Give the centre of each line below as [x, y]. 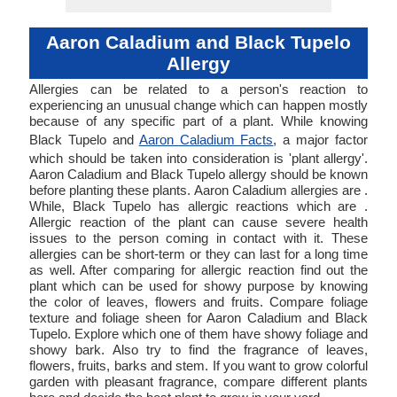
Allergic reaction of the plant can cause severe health [198, 222]
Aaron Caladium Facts [206, 140]
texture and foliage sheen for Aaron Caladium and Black [198, 318]
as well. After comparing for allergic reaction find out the [198, 270]
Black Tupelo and [84, 140]
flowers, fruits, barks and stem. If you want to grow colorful [198, 366]
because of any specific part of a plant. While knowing [198, 121]
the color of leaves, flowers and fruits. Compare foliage [198, 302]
